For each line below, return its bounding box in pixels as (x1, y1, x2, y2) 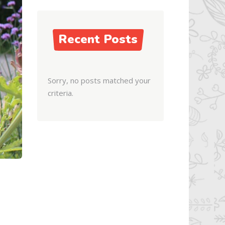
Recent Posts (58, 31, 138, 47)
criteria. (47, 88, 73, 98)
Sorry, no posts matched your (47, 75, 151, 85)
